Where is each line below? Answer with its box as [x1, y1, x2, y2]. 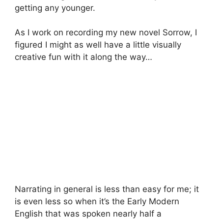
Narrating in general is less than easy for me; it [15, 184, 199, 194]
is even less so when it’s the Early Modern [15, 196, 179, 207]
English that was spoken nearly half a [15, 209, 162, 219]
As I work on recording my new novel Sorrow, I [15, 27, 197, 38]
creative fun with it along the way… [15, 52, 152, 62]
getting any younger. [15, 2, 95, 13]
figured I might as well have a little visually [15, 40, 181, 50]
